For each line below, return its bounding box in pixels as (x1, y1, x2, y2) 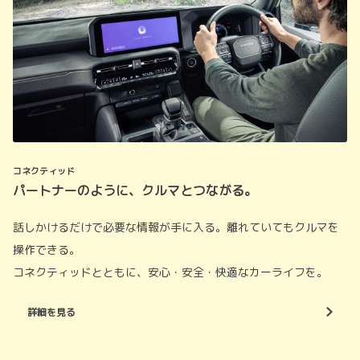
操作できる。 (13, 241, 80, 257)
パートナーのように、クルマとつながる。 (13, 181, 257, 199)
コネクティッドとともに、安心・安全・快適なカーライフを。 (13, 264, 328, 280)
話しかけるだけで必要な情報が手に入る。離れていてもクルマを (13, 219, 339, 235)
